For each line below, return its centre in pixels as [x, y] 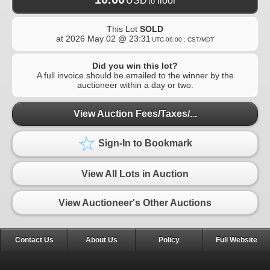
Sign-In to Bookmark [144, 143]
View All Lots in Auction [135, 174]
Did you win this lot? [135, 65]
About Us [102, 240]
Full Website [237, 240]
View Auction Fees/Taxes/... [135, 114]
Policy [169, 240]
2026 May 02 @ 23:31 [108, 38]
